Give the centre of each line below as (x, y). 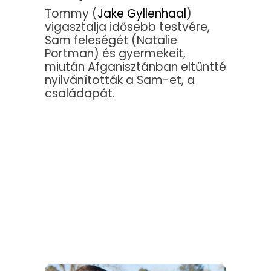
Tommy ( (71, 13)
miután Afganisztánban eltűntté (135, 67)
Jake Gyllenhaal (142, 13)
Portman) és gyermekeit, (115, 53)
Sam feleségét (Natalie (111, 40)
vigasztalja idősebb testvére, (127, 27)
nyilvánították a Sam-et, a (120, 80)
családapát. (80, 93)
